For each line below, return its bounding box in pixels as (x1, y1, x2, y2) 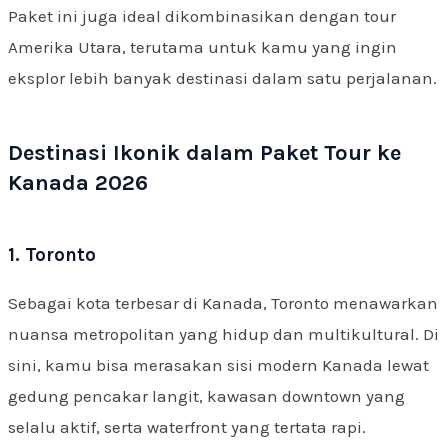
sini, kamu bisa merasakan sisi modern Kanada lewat (8, 354, 429, 375)
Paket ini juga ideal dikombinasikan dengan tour (8, 5, 396, 26)
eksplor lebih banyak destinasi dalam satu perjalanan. (8, 67, 437, 88)
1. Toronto (8, 243, 96, 266)
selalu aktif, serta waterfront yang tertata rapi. (8, 416, 366, 437)
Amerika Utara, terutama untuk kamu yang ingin (8, 36, 397, 57)
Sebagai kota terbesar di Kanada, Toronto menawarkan (8, 292, 438, 313)
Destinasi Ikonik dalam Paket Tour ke (8, 139, 401, 166)
